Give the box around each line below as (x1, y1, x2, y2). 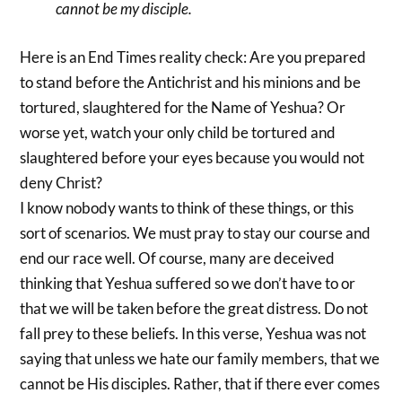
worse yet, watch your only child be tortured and (20, 122, 336, 142)
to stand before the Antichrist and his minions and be (20, 72, 362, 92)
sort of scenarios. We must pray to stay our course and (20, 223, 371, 242)
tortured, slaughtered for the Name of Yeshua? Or (20, 97, 346, 117)
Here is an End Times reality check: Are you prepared (20, 47, 367, 66)
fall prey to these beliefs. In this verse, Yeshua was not (20, 323, 367, 343)
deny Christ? (20, 172, 103, 192)
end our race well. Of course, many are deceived (20, 248, 336, 267)
